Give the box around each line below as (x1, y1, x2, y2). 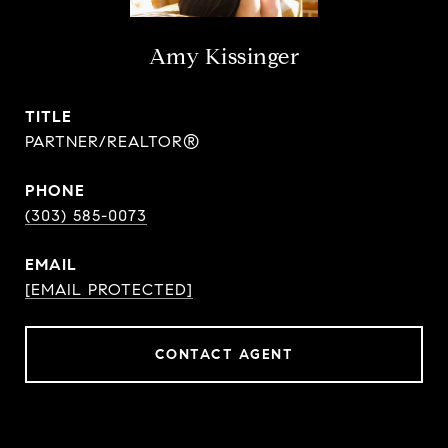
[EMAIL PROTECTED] (25, 280, 193, 299)
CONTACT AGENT (154, 345, 294, 363)
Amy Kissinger (148, 43, 300, 70)
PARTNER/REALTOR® (25, 132, 200, 151)
